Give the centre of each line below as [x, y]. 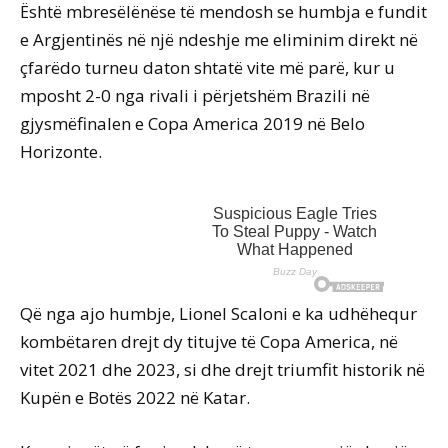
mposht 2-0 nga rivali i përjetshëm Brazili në [195, 96]
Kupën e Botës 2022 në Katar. [135, 398]
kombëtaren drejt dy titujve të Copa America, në [209, 342]
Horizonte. [61, 152]
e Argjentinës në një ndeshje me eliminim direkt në [219, 40]
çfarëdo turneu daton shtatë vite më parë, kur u [207, 68]
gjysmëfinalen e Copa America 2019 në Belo [192, 124]
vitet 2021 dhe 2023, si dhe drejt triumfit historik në [222, 370]
